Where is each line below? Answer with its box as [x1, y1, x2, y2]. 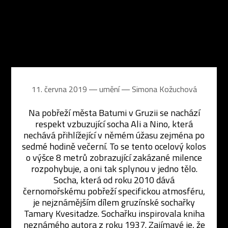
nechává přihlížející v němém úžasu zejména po [23, 128, 205, 142]
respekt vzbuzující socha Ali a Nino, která [35, 117, 193, 131]
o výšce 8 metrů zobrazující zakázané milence [26, 151, 202, 164]
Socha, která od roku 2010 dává [53, 173, 175, 187]
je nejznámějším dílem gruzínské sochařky [33, 195, 195, 209]
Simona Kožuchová [131, 83, 197, 95]
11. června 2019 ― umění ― [31, 83, 132, 95]
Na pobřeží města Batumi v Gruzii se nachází [28, 106, 200, 120]
